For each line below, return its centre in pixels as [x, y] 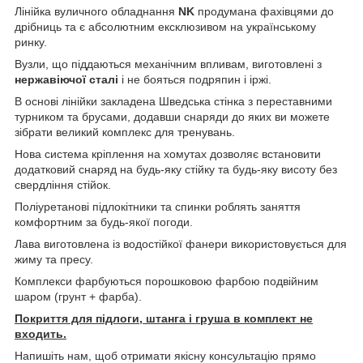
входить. [41, 334]
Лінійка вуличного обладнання [96, 12]
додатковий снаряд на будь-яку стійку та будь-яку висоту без [176, 170]
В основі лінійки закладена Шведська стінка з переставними [173, 102]
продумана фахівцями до [264, 12]
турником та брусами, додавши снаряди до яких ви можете [172, 117]
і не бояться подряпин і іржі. [196, 80]
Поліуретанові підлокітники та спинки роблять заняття [158, 207]
